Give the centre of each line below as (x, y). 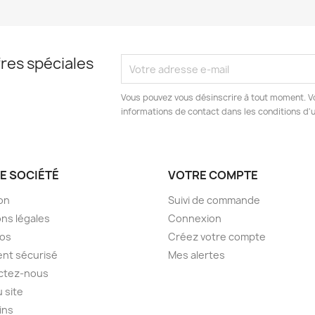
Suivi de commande (214, 200)
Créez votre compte (217, 237)
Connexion (195, 219)
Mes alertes (197, 255)
